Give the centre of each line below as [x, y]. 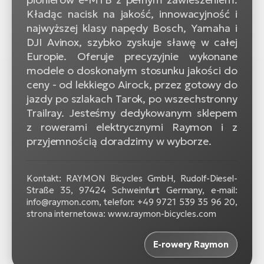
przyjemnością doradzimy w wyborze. [119, 141]
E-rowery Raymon [191, 245]
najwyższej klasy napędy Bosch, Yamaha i [132, 28]
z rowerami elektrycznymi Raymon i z [132, 127]
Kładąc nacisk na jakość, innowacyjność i [132, 14]
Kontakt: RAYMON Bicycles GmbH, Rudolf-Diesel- [132, 179]
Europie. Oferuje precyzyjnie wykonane [132, 57]
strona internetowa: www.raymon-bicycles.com [121, 214]
